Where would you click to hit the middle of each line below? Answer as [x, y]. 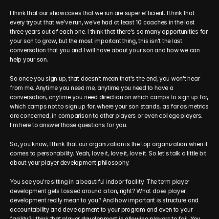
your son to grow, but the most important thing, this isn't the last [96, 41]
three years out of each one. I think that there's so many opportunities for [109, 32]
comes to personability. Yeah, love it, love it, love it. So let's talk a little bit [108, 153]
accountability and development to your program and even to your [101, 209]
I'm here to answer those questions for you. [69, 125]
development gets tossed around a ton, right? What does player [98, 191]
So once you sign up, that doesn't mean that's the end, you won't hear [105, 78]
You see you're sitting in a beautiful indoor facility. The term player [100, 182]
